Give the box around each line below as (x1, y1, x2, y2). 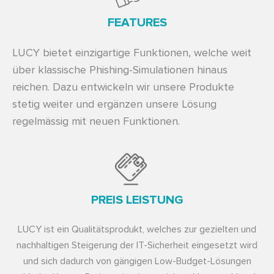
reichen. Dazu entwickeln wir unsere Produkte (12, 80, 234, 94)
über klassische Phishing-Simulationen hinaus (12, 63, 228, 77)
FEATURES (107, 15, 167, 31)
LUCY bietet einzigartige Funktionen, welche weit (12, 46, 251, 60)
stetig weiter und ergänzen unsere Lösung (12, 97, 217, 111)
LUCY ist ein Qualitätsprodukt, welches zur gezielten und (18, 223, 256, 235)
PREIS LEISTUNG (91, 192, 183, 207)
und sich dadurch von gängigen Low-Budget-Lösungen (23, 254, 251, 267)
